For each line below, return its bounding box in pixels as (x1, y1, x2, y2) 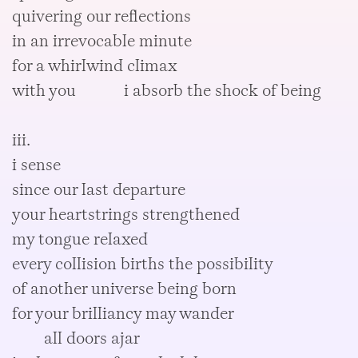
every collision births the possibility (12, 253, 274, 275)
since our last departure (12, 178, 186, 201)
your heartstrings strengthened (12, 203, 245, 225)
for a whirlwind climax (12, 54, 178, 77)
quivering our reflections (12, 5, 192, 27)
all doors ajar (12, 327, 141, 349)
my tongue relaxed (12, 228, 149, 250)
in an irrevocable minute (12, 30, 193, 52)
